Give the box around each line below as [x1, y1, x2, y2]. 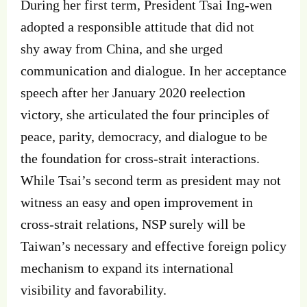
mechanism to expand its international [21, 260, 234, 276]
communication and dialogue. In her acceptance [21, 63, 286, 79]
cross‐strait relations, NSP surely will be [21, 217, 245, 232]
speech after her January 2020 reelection [21, 85, 245, 101]
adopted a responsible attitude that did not [21, 19, 254, 35]
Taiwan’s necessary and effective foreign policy [21, 238, 286, 254]
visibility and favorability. [21, 282, 167, 298]
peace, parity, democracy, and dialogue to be [21, 129, 267, 145]
